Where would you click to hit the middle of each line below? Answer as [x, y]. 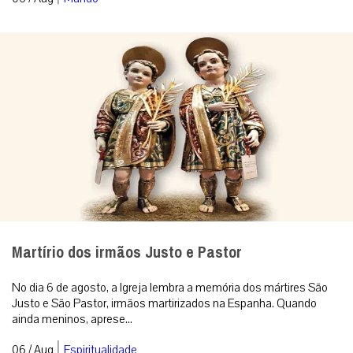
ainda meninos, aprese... [72, 319]
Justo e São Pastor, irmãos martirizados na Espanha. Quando [164, 303]
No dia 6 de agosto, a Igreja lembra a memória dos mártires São [170, 287]
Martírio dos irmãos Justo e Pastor [127, 252]
